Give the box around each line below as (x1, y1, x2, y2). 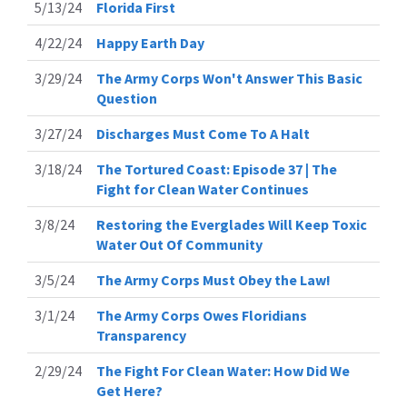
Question (96, 89, 157, 108)
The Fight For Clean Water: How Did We (96, 362, 350, 381)
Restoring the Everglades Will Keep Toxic (96, 215, 367, 234)
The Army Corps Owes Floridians (96, 306, 307, 325)
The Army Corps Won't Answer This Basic (96, 69, 362, 88)
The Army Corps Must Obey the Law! (96, 271, 331, 290)
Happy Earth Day (96, 34, 204, 53)
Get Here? (96, 382, 163, 401)
